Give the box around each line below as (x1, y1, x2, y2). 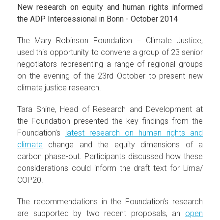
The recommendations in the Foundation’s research (17, 196, 203, 206)
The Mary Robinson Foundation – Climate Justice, (17, 35, 203, 45)
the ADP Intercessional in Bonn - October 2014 (17, 14, 178, 24)
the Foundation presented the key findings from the (17, 116, 203, 126)
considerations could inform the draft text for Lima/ (17, 163, 203, 173)
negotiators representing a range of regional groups (17, 59, 203, 69)
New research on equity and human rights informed (17, 2, 203, 12)
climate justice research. (17, 82, 101, 92)
